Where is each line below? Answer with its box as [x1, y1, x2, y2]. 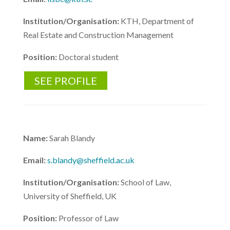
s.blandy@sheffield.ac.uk [47, 155, 135, 165]
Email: [23, 155, 47, 165]
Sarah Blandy [49, 133, 95, 143]
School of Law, [120, 177, 171, 187]
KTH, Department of [120, 16, 194, 26]
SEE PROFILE [34, 74, 97, 87]
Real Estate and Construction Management [23, 30, 174, 40]
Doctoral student [58, 52, 119, 62]
